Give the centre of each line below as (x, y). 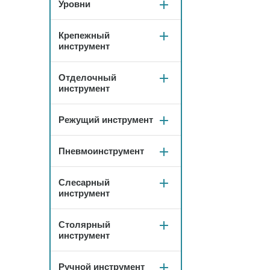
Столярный (84, 224)
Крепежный (84, 35)
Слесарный (84, 182)
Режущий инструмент (106, 120)
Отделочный (87, 77)
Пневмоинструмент (101, 151)
